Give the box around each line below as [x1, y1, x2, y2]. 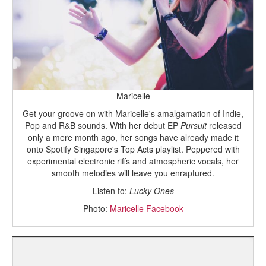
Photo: [83, 202, 110, 214]
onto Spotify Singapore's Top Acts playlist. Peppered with [26, 142, 240, 155]
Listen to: [92, 184, 127, 197]
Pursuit [180, 119, 207, 131]
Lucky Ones [126, 184, 174, 197]
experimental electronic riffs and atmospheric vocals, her [27, 154, 239, 167]
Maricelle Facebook [109, 202, 183, 214]
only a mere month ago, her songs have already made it [27, 131, 239, 143]
